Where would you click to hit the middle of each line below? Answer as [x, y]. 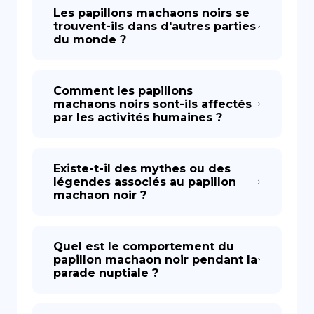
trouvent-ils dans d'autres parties [155, 26]
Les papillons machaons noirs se [151, 13]
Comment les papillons [123, 91]
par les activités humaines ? [138, 117]
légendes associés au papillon [145, 182]
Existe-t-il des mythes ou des [142, 169]
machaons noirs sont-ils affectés [152, 104]
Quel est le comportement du [144, 246]
